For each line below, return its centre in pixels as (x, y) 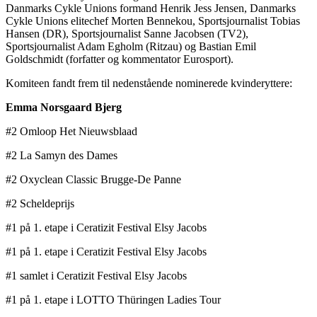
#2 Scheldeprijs (40, 204)
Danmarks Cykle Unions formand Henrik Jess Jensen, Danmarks (151, 8)
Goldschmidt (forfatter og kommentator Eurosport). (120, 59)
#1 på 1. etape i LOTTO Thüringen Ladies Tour (113, 300)
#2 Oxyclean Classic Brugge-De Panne (93, 180)
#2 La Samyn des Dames (62, 156)
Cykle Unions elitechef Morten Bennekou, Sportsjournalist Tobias (153, 21)
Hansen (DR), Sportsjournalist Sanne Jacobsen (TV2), (127, 34)
